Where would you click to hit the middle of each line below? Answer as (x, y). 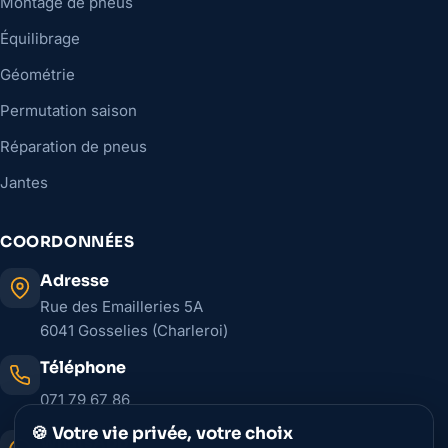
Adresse (74, 280)
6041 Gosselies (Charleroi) (134, 330)
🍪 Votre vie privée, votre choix (162, 433)
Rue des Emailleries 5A (121, 306)
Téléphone (83, 367)
